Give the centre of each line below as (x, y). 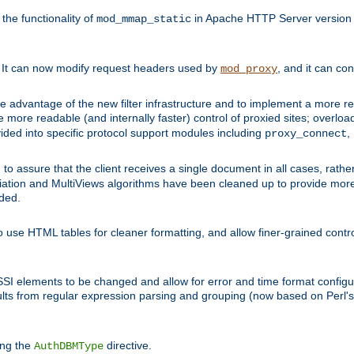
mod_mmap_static (144, 19)
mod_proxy (249, 69)
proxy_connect (306, 134)
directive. (128, 346)
